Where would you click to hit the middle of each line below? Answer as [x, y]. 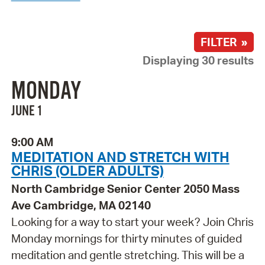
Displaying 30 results [198, 60]
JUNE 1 [27, 112]
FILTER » [224, 42]
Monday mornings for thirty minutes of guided [126, 239]
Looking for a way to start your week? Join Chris [132, 222]
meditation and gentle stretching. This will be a [127, 255]
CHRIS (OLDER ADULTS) [87, 171]
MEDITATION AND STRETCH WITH [120, 157]
